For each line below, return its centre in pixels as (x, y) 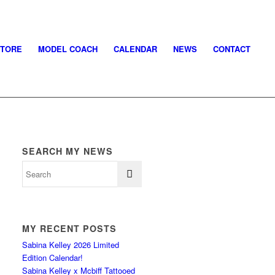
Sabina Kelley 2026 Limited (71, 245)
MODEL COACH (68, 49)
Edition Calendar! (53, 258)
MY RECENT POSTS (70, 228)
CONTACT (232, 49)
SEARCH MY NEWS (68, 151)
